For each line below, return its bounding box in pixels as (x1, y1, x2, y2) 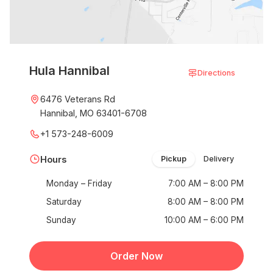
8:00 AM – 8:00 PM (168, 197, 244, 207)
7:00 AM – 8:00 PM (168, 179, 244, 188)
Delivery (204, 154, 234, 163)
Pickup (161, 154, 186, 163)
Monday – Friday (46, 179, 112, 188)
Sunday (46, 215, 76, 225)
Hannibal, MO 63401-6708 (40, 108, 147, 118)
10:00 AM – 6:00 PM (165, 215, 244, 225)
